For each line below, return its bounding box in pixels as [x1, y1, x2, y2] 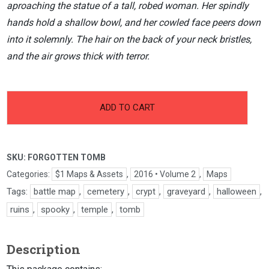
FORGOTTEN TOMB [28, 152, 106, 162]
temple [81, 204, 108, 215]
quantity [6, 127, 40, 139]
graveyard [167, 186, 205, 197]
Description [7, 241, 80, 258]
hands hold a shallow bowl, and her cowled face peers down [7, 16, 261, 28]
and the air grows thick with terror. [7, 50, 150, 62]
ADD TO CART [100, 101, 155, 113]
